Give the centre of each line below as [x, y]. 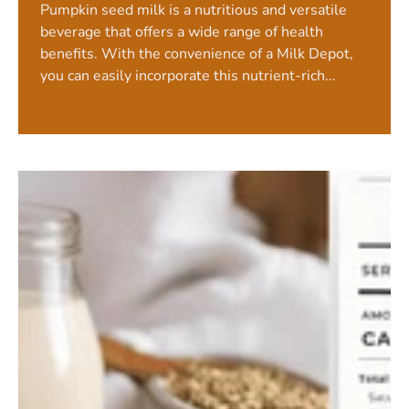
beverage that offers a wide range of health [182, 32]
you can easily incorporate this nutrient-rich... [188, 76]
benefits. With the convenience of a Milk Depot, [197, 54]
